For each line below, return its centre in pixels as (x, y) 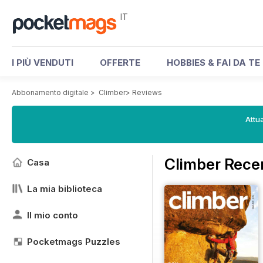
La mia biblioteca (65, 189)
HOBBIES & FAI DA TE (213, 63)
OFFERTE (120, 63)
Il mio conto (53, 215)
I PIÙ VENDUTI (43, 63)
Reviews (147, 92)
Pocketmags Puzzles (74, 242)
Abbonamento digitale (50, 92)
